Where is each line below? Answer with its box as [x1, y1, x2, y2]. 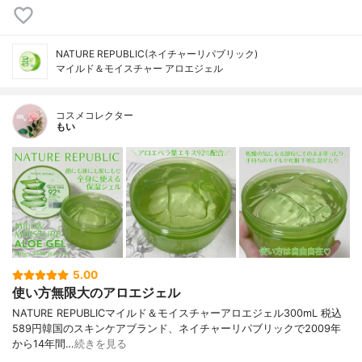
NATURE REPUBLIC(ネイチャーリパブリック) [56, 48, 258, 61]
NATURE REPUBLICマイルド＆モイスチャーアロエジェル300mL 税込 [12, 306, 342, 319]
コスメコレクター [56, 109, 133, 122]
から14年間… [12, 337, 74, 350]
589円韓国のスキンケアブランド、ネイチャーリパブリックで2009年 [12, 322, 341, 335]
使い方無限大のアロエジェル [12, 284, 180, 301]
